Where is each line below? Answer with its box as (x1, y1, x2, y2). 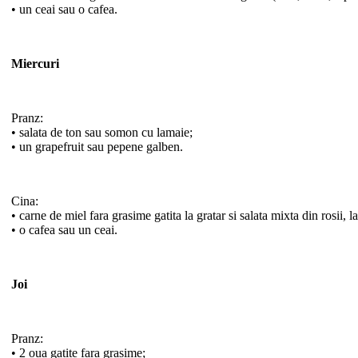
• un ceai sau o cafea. (11, 2, 117, 16)
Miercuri (11, 56, 59, 70)
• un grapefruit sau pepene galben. (11, 139, 183, 153)
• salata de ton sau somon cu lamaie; (11, 125, 193, 139)
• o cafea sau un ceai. (11, 222, 117, 237)
